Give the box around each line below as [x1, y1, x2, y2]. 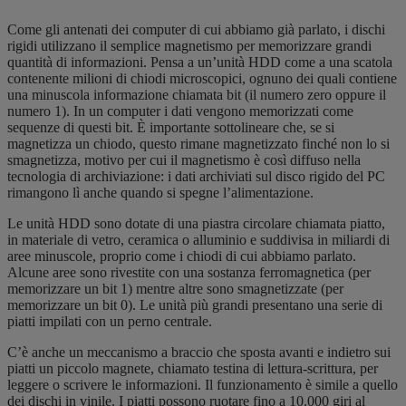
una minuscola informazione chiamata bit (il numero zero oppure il [7, 86, 386, 102]
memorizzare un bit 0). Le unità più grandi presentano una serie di [7, 296, 382, 313]
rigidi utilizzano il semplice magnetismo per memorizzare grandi [7, 37, 372, 53]
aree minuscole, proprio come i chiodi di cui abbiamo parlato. [7, 247, 356, 264]
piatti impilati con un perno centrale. [7, 313, 212, 329]
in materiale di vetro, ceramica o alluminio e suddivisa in [7, 231, 332, 247]
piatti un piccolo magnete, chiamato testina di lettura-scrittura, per [7, 360, 378, 376]
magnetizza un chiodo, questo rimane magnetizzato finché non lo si [7, 135, 390, 151]
